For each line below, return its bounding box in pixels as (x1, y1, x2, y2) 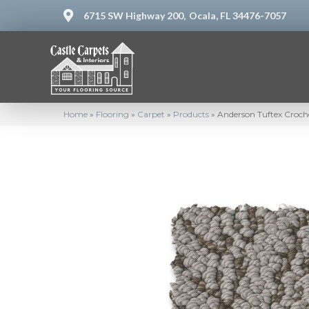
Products (173, 108, 209, 119)
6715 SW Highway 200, (83, 10, 186, 21)
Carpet (137, 108, 165, 119)
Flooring (96, 108, 129, 119)
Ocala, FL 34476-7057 (189, 10, 286, 21)
